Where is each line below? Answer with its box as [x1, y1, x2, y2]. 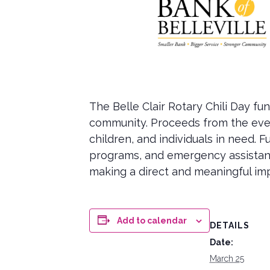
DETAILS [210, 220, 250, 230]
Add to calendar [116, 215, 187, 225]
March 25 [210, 253, 244, 263]
